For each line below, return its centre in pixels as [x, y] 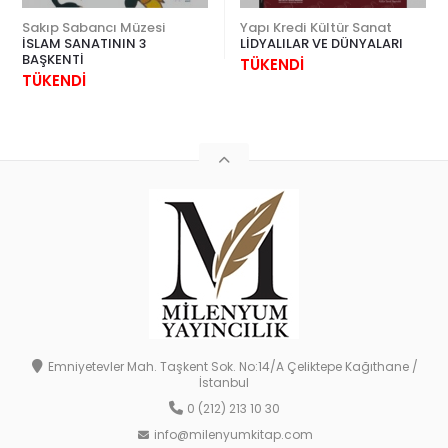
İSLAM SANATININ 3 [84, 43]
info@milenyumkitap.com [233, 435]
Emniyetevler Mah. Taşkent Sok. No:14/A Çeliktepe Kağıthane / [233, 367]
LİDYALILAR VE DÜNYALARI [321, 43]
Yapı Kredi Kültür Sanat [316, 27]
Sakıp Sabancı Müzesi [94, 27]
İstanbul [224, 383]
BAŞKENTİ [53, 59]
